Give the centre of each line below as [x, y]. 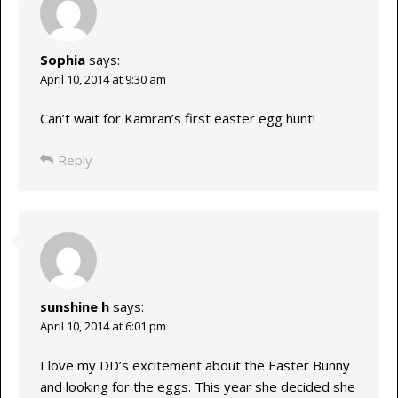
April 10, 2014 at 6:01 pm [103, 326]
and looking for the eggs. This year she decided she [197, 387]
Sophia [62, 59]
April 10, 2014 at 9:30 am [103, 79]
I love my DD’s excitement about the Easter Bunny [195, 366]
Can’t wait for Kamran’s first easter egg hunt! [177, 119]
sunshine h [74, 306]
